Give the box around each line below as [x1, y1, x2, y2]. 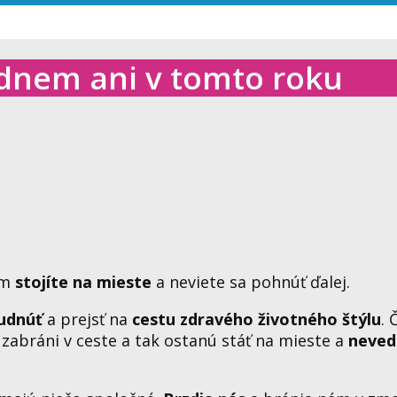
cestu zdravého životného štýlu [132, 307, 381, 330]
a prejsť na [43, 307, 132, 330]
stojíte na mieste [15, 270, 152, 292]
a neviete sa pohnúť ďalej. [152, 270, 350, 292]
